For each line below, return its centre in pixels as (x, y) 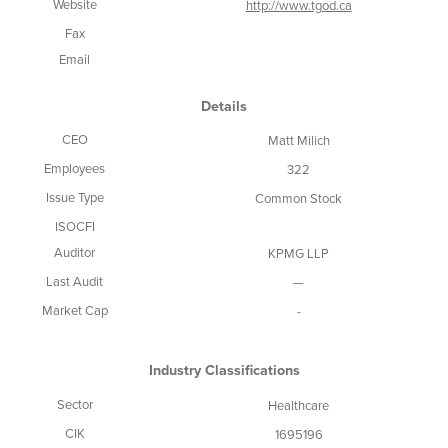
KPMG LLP (299, 254)
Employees (75, 169)
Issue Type (74, 198)
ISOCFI (74, 227)
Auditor (75, 253)
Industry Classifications (224, 371)
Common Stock (299, 199)
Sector (74, 404)
